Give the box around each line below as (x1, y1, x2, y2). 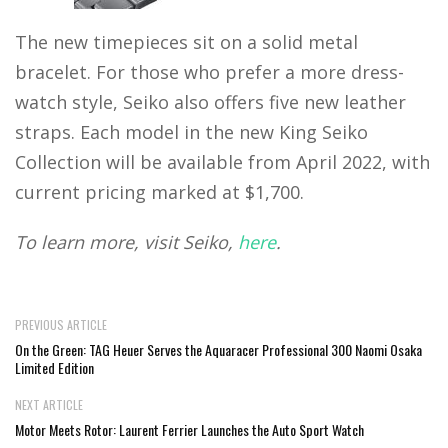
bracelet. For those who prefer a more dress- (15, 60, 404, 85)
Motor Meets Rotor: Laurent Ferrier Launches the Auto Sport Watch (15, 419, 364, 441)
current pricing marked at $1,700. (15, 180, 304, 205)
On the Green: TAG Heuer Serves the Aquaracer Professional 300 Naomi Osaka (15, 339, 422, 361)
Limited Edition (15, 357, 94, 379)
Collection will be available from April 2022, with (15, 150, 430, 175)
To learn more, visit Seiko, (15, 230, 238, 255)
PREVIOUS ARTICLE (15, 316, 107, 334)
